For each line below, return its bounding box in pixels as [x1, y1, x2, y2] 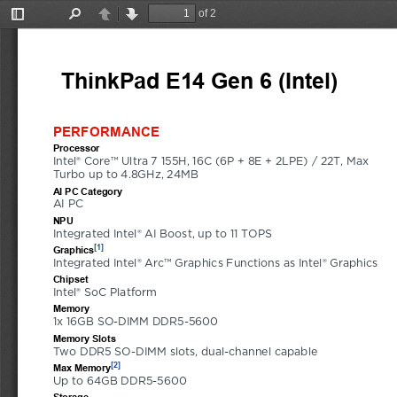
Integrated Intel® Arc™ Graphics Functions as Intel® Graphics [52, 256, 378, 269]
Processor [52, 142, 100, 153]
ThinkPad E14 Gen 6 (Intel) [60, 66, 338, 91]
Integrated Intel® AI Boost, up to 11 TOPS [52, 227, 270, 240]
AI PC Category [52, 184, 123, 196]
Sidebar [18, 30, 56, 43]
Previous [105, 18, 147, 31]
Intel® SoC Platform [52, 286, 157, 300]
